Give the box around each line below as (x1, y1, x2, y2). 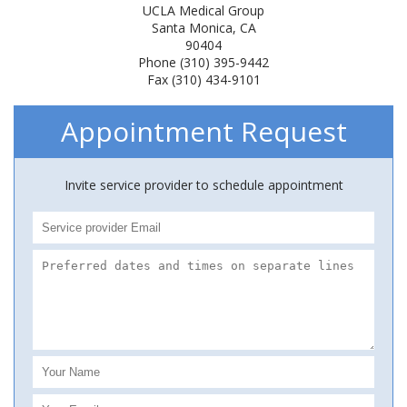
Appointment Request (60, 113, 347, 150)
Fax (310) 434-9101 (146, 71, 261, 88)
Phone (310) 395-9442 (138, 54, 269, 71)
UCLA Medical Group (143, 2, 264, 19)
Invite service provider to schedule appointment (64, 176, 343, 194)
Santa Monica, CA (151, 19, 256, 36)
